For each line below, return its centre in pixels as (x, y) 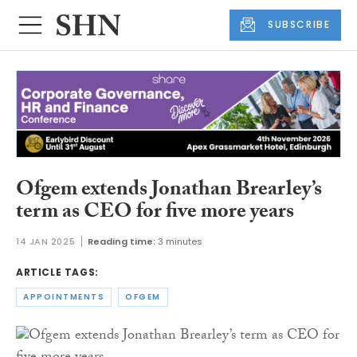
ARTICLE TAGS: (57, 273)
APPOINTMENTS (64, 297)
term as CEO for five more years (155, 213)
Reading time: (122, 242)
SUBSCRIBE (299, 25)
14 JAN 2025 (46, 242)
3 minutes (180, 242)
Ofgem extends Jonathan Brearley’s (169, 191)
